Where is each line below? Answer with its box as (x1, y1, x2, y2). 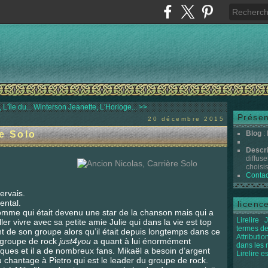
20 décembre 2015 (148, 115, 224, 122)
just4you (59, 236, 91, 246)
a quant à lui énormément (91, 236, 191, 246)
